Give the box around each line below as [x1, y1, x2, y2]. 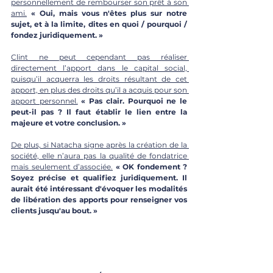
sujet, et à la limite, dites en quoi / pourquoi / [11, 19, 187, 29]
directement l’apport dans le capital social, [11, 63, 187, 73]
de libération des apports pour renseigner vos [11, 194, 187, 204]
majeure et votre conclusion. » [11, 118, 126, 127]
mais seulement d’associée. [11, 161, 113, 171]
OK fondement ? [122, 161, 187, 171]
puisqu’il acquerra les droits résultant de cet [11, 74, 187, 83]
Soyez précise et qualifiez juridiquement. [11, 172, 178, 182]
